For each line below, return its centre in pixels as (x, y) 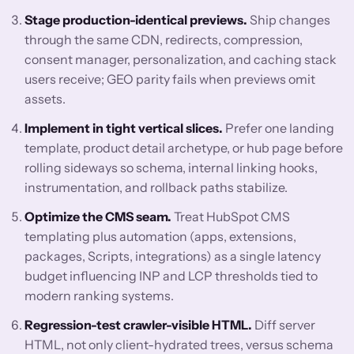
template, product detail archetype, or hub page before (184, 148)
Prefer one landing (279, 128)
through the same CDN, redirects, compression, (164, 40)
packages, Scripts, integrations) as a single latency (173, 256)
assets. (45, 99)
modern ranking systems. (100, 296)
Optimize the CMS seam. (98, 217)
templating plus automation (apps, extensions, (161, 237)
